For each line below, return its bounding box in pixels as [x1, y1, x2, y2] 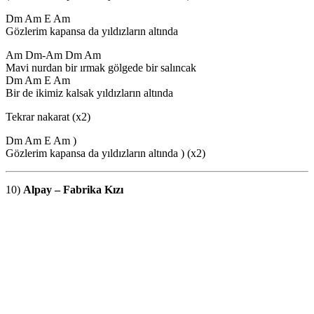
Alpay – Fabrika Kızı [23, 183, 126, 196]
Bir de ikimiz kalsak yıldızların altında [6, 86, 173, 99]
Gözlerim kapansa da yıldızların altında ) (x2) [6, 146, 205, 159]
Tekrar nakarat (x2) [6, 110, 90, 123]
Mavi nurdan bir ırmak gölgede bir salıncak [6, 61, 196, 74]
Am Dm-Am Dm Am [6, 48, 101, 61]
